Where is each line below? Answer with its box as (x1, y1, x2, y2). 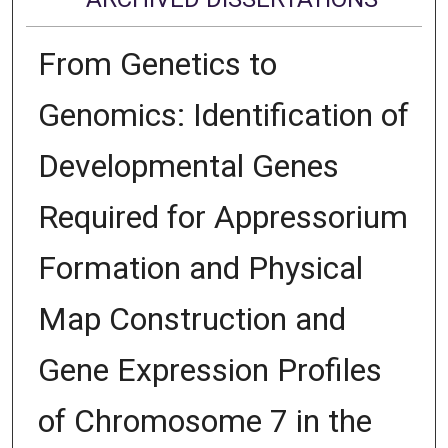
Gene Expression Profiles (37, 350, 382, 389)
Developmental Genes (37, 146, 339, 185)
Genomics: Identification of (37, 95, 409, 134)
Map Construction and (37, 299, 346, 338)
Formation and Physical (37, 248, 363, 287)
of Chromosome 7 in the (37, 401, 372, 440)
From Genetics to (37, 44, 277, 83)
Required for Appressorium (37, 197, 408, 236)
